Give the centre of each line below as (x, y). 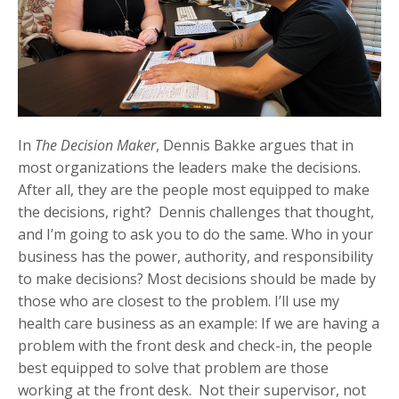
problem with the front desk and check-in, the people (195, 346)
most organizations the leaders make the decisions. (191, 168)
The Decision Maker (95, 146)
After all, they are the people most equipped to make (194, 190)
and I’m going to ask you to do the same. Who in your (195, 235)
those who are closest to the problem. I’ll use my (179, 301)
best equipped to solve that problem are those (173, 368)
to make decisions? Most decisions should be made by (197, 279)
